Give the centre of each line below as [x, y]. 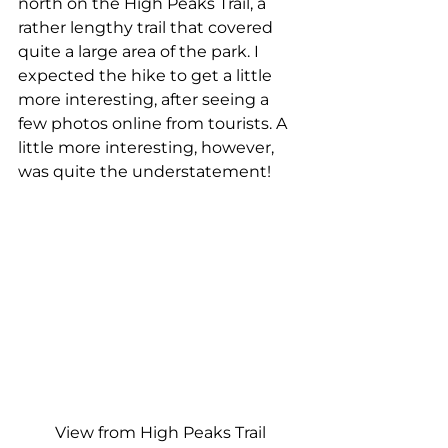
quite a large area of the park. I [140, 51]
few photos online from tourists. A [154, 123]
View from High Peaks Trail [160, 432]
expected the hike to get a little [147, 75]
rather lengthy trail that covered [147, 27]
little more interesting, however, [148, 147]
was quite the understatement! [144, 171]
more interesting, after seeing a [145, 99]
